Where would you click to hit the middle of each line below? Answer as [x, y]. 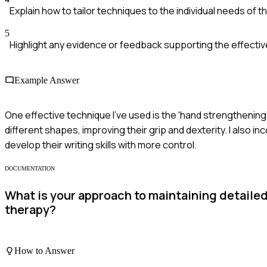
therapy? [30, 210]
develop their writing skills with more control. [101, 145]
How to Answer [44, 251]
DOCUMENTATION [30, 168]
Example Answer [47, 80]
